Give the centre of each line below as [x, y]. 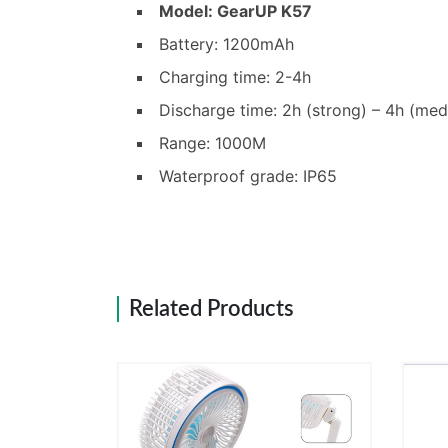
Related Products [211, 309]
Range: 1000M [212, 143]
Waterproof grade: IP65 [248, 176]
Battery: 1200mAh [229, 44]
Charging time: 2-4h [235, 77]
